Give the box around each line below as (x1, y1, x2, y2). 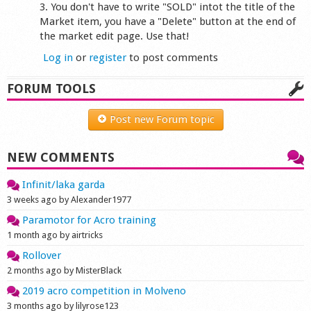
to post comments (126, 51, 219, 64)
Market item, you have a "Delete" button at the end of (40, 15, 296, 28)
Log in (43, 51, 74, 64)
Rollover (19, 249, 61, 262)
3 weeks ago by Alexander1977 (7, 194, 131, 205)
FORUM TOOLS (7, 81, 96, 96)
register (89, 51, 127, 64)
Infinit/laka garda (19, 178, 105, 191)
